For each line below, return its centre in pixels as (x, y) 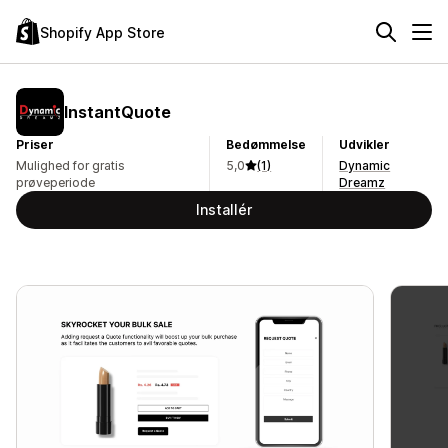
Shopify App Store (102, 32)
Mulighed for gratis (70, 165)
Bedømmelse (266, 144)
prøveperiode (55, 182)
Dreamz (362, 182)
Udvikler (365, 144)
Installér (224, 209)
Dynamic (365, 165)
